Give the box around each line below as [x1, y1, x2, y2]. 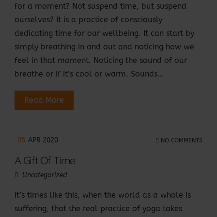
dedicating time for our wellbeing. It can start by [15, 29, 194, 38]
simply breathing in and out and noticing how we [15, 42, 194, 52]
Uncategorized [22, 171, 67, 180]
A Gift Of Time [15, 154, 76, 167]
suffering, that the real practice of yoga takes [15, 204, 182, 214]
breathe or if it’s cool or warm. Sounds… [15, 69, 163, 79]
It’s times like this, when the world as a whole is [15, 190, 191, 200]
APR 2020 [28, 136, 58, 145]
